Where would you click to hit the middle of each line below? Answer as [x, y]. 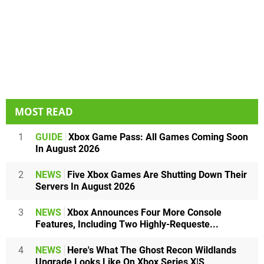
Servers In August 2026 [85, 186]
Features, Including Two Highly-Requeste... [127, 224]
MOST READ [44, 111]
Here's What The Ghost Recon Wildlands [151, 250]
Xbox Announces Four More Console [143, 212]
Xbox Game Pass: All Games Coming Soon [157, 137]
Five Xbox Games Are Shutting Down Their [156, 174]
